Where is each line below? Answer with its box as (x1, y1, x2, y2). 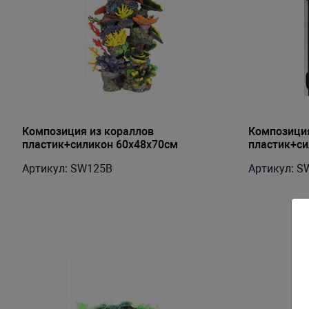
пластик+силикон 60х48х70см (22, 138, 178, 151)
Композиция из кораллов (22, 125, 154, 138)
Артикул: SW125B (22, 162, 112, 175)
